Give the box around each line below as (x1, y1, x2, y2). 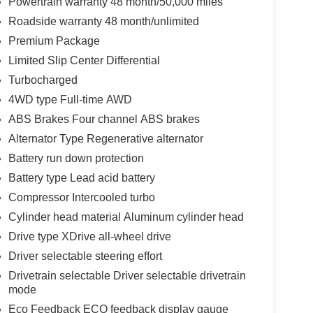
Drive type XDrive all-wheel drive (8, 230, 171, 242)
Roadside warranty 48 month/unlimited (8, 15, 199, 27)
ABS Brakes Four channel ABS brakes (8, 112, 200, 125)
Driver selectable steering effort (8, 249, 162, 262)
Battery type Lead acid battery (8, 171, 155, 184)
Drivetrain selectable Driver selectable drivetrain (8, 269, 246, 282)
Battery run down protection (8, 152, 144, 164)
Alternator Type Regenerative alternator (8, 132, 203, 145)
